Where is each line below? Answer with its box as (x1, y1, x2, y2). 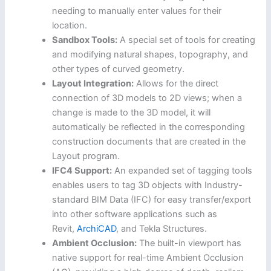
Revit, (52, 223, 77, 235)
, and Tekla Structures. (116, 223, 207, 235)
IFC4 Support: (52, 165, 113, 177)
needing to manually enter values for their (52, 5, 222, 17)
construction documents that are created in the (52, 136, 246, 148)
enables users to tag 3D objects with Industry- (52, 180, 243, 191)
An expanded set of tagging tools (112, 165, 253, 177)
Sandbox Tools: (52, 34, 118, 46)
